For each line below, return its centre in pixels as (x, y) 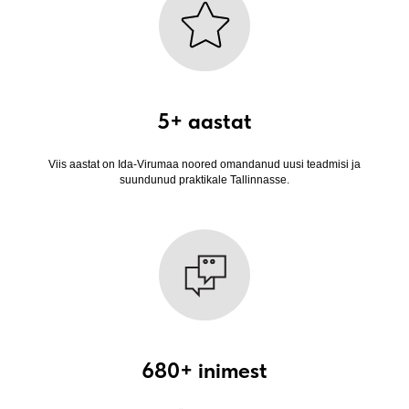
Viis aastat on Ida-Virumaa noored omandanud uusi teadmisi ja (204, 164)
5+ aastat (204, 121)
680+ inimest (204, 370)
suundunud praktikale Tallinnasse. (204, 179)
